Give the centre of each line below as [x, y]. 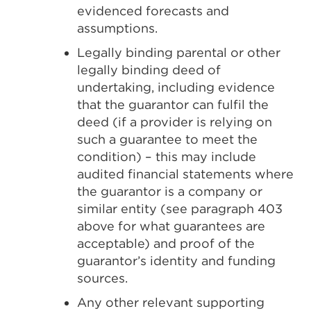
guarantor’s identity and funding [176, 261]
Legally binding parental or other [179, 52]
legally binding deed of [149, 70]
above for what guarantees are [171, 226]
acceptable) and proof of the [166, 243]
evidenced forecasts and [153, 11]
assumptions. [117, 28]
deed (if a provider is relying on [175, 122]
